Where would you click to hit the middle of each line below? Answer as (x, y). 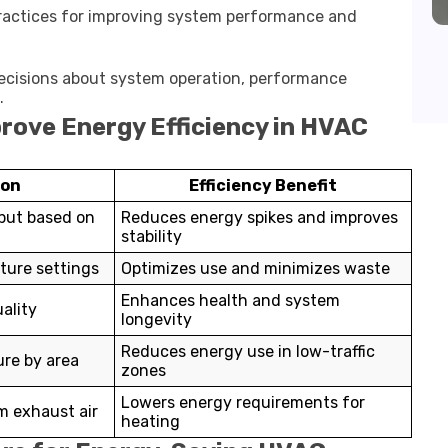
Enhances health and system (230, 300)
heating (150, 421)
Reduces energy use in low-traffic (248, 351)
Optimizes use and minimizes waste (255, 268)
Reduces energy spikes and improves (259, 217)
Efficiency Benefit (263, 185)
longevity (156, 319)
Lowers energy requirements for (243, 402)
